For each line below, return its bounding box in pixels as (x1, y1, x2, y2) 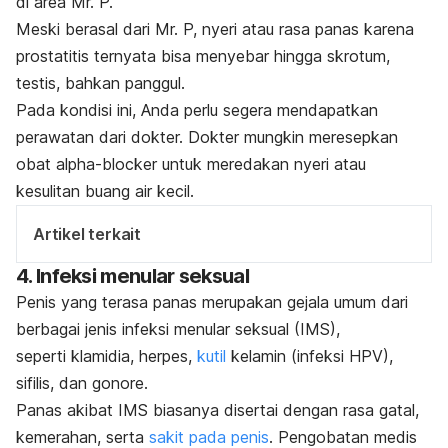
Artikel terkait (33, 223, 141, 244)
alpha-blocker (56, 153, 162, 174)
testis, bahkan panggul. (16, 72, 185, 93)
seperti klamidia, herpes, (16, 345, 197, 366)
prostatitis (16, 45, 94, 66)
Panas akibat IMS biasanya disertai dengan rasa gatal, (16, 399, 419, 420)
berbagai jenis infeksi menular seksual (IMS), (16, 318, 340, 339)
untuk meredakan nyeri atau (162, 153, 366, 174)
